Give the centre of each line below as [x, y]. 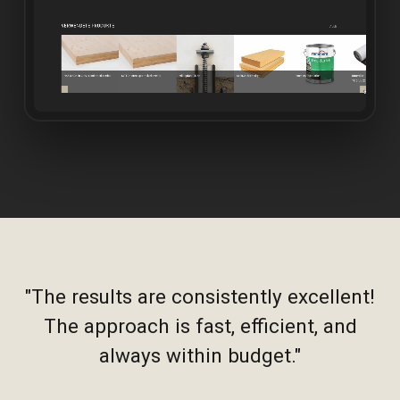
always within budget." [200, 355]
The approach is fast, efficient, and [200, 325]
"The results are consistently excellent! [200, 296]
